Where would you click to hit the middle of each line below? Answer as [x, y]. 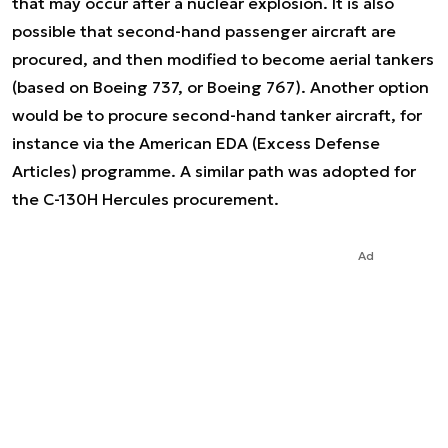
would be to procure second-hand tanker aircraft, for [217, 115]
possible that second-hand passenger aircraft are [204, 31]
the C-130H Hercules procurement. [145, 199]
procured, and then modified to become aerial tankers [223, 59]
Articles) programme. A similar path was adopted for [214, 171]
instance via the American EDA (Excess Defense [196, 143]
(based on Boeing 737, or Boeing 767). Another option [220, 87]
